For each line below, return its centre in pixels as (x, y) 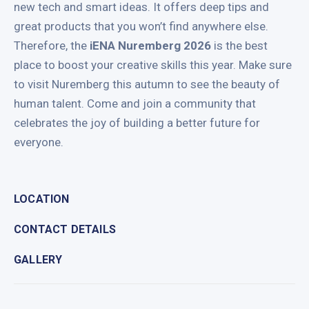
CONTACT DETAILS (65, 229)
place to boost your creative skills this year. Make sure (153, 64)
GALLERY (38, 259)
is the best (239, 45)
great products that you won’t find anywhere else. (141, 26)
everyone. (39, 142)
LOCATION (42, 199)
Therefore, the (52, 45)
